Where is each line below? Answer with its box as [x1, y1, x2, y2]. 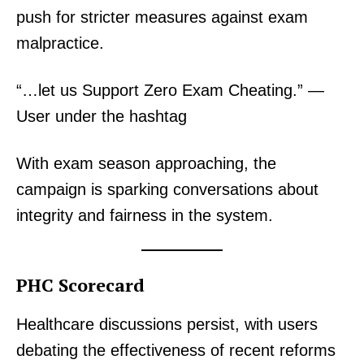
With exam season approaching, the [16, 154, 276, 173]
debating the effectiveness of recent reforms [16, 341, 336, 360]
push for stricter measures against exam [16, 8, 308, 27]
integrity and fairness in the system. [16, 206, 273, 225]
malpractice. [16, 34, 104, 53]
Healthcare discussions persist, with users [16, 315, 318, 334]
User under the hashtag [16, 107, 187, 126]
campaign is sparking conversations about [16, 180, 318, 199]
